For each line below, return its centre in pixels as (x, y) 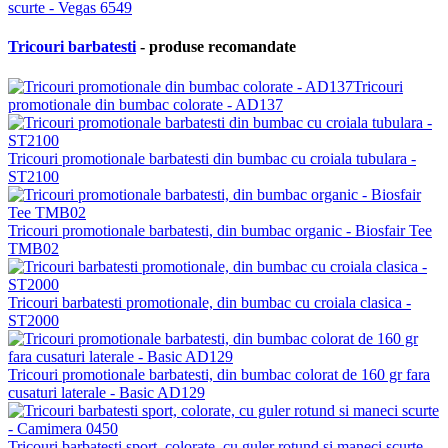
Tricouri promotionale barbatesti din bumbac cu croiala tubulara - (212, 158)
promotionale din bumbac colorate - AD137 (145, 104)
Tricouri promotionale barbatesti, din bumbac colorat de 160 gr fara (219, 374)
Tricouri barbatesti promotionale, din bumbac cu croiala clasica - (209, 302)
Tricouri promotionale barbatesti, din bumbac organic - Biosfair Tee (220, 230)
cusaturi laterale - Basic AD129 (106, 392)
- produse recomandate (216, 47)
